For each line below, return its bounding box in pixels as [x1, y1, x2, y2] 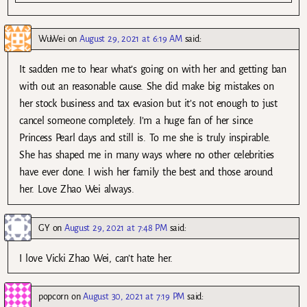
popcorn [38, 291, 69, 302]
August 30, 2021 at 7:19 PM [83, 291, 185, 302]
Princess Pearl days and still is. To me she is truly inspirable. [19, 132, 271, 144]
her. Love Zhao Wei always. [19, 184, 134, 195]
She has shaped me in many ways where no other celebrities [19, 149, 275, 161]
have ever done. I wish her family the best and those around [19, 167, 273, 178]
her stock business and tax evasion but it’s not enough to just [19, 98, 278, 110]
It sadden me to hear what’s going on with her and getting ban [19, 64, 286, 75]
